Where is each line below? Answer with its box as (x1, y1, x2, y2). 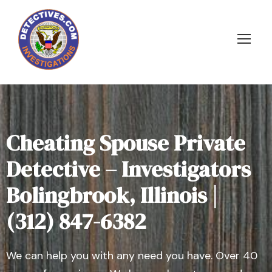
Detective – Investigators (6, 154, 251, 184)
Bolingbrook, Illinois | (6, 180, 217, 210)
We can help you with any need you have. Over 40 (6, 248, 257, 263)
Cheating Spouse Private (6, 128, 245, 158)
